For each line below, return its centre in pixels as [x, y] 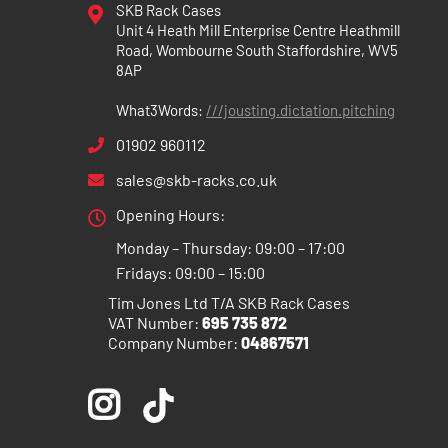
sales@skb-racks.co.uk [196, 180]
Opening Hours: [170, 215]
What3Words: [161, 110]
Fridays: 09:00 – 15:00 [190, 273]
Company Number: [174, 343]
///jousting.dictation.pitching [300, 110]
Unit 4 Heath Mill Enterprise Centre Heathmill [258, 30]
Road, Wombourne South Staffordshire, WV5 [257, 50]
